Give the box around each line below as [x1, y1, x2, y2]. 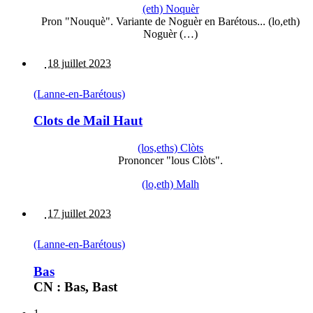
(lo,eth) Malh [142, 178, 199, 190]
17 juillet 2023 [45, 208, 111, 219]
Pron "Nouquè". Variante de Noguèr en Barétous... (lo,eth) [41, 15, 300, 27]
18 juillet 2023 [45, 57, 111, 69]
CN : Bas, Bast [34, 279, 117, 294]
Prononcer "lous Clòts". [118, 154, 223, 166]
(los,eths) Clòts [138, 142, 203, 154]
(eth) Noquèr [142, 2, 199, 15]
